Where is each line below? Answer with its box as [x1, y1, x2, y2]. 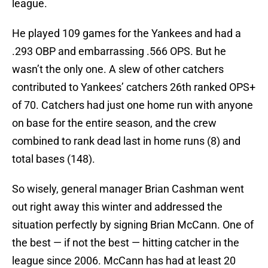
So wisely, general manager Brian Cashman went [12, 182, 244, 196]
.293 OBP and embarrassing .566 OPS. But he [12, 45, 226, 58]
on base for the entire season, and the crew [12, 117, 217, 130]
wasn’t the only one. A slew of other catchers [12, 63, 224, 76]
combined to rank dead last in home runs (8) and [12, 135, 240, 148]
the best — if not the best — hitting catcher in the [12, 236, 239, 249]
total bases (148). [12, 153, 95, 166]
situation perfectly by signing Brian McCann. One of [12, 218, 254, 232]
